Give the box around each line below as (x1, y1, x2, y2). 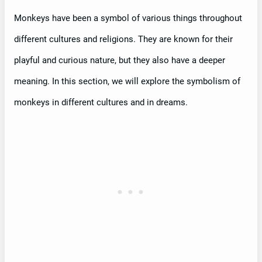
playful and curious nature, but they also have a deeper (14, 54, 225, 65)
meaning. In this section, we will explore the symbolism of (14, 75, 240, 87)
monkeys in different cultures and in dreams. (14, 96, 188, 108)
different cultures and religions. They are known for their (14, 33, 233, 44)
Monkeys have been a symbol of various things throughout (14, 12, 242, 23)
